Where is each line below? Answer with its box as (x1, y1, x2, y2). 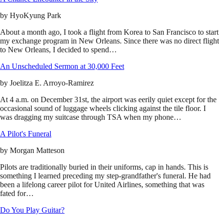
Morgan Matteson (10, 146, 65, 155)
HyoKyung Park (10, 11, 61, 20)
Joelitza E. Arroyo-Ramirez (10, 79, 94, 88)
